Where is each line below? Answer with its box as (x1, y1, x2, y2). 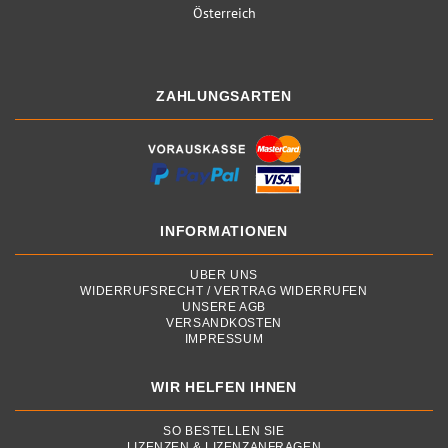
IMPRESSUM (184, 333, 264, 346)
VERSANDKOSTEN (166, 317, 282, 330)
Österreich (192, 3, 256, 23)
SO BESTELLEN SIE (163, 425, 285, 438)
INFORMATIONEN (160, 223, 288, 240)
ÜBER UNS (190, 269, 258, 282)
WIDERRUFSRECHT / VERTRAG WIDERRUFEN (80, 285, 368, 298)
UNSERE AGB (182, 301, 266, 314)
